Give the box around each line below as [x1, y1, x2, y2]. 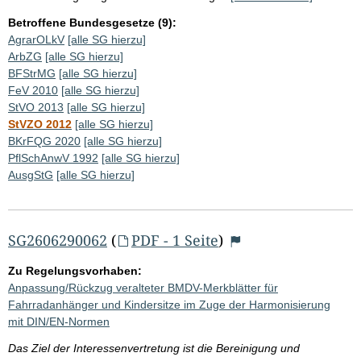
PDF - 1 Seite [131, 230, 218, 250]
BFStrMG [8, 66, 56, 80]
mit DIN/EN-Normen [8, 314, 110, 328]
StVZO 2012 [8, 117, 72, 131]
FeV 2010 [8, 83, 58, 97]
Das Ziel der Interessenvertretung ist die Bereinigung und [8, 341, 300, 355]
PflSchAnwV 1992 [8, 151, 98, 164]
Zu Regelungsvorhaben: [8, 263, 142, 277]
